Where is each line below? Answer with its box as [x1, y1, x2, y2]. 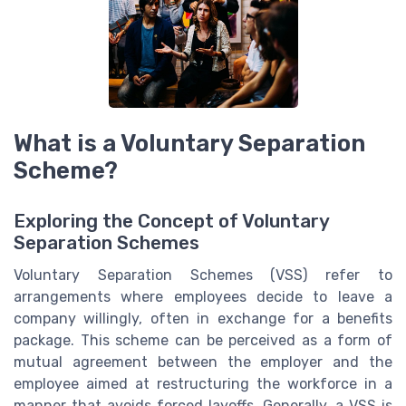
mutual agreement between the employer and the [14, 353, 392, 372]
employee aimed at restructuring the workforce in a [14, 375, 392, 393]
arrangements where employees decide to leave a [14, 288, 392, 306]
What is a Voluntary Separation [14, 130, 365, 157]
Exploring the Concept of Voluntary [14, 210, 329, 233]
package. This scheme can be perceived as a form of [14, 332, 392, 350]
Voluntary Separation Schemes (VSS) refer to [14, 266, 392, 285]
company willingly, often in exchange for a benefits [14, 310, 392, 328]
